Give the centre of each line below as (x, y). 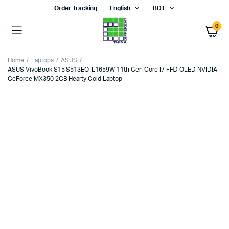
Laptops (42, 60)
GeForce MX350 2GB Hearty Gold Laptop (65, 79)
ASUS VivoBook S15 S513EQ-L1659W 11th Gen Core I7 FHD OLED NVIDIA (113, 70)
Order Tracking (76, 8)
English (120, 8)
